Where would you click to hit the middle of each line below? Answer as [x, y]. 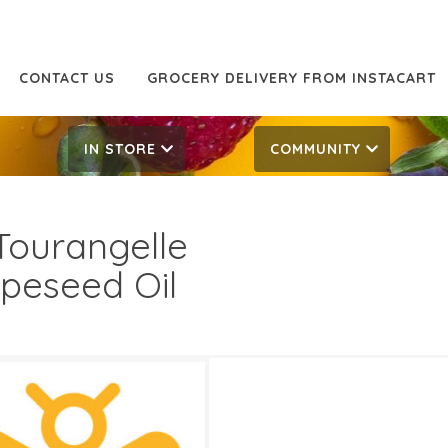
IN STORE [120, 149]
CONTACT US [67, 78]
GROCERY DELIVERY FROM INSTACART [291, 78]
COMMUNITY [315, 149]
